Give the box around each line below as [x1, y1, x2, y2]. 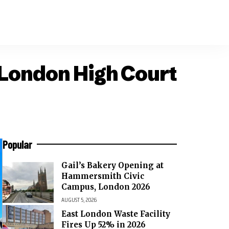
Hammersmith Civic [61, 171, 144, 181]
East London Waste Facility [61, 209, 170, 219]
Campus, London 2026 [61, 182, 150, 192]
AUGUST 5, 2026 [61, 195, 97, 205]
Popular [3, 138, 32, 151]
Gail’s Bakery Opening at [61, 161, 164, 171]
